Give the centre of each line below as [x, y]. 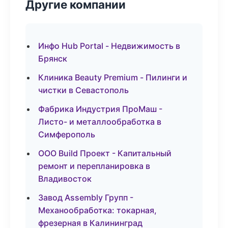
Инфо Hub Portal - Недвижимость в [109, 46]
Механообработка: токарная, [97, 210]
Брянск [53, 59]
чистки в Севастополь [83, 90]
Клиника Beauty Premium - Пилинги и [113, 77]
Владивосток [65, 179]
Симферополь [67, 134]
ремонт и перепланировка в [94, 166]
